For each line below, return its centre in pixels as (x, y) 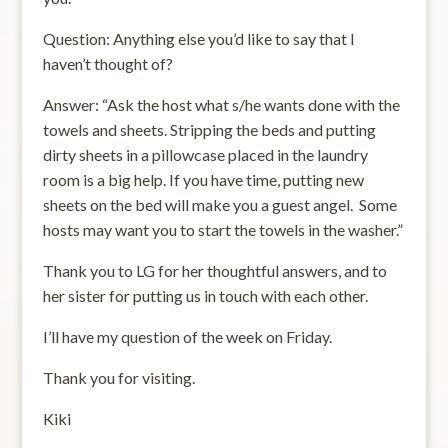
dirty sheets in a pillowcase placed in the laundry (205, 154)
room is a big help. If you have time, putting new (203, 179)
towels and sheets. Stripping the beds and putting (209, 129)
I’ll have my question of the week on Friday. (187, 336)
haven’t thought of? (107, 63)
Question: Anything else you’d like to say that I (198, 38)
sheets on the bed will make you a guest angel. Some (219, 204)
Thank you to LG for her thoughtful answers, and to (214, 270)
